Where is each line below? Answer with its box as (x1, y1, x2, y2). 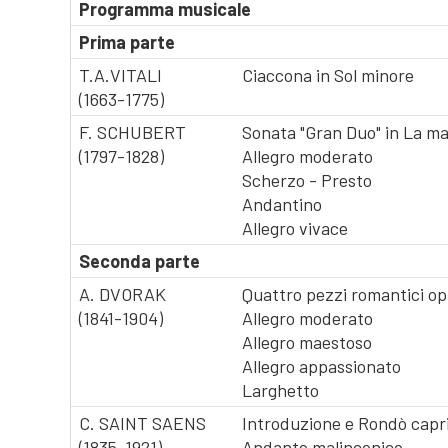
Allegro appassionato (238, 355, 402, 377)
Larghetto (238, 379, 320, 401)
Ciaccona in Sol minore (238, 64, 415, 86)
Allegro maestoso (238, 331, 373, 353)
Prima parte (75, 31, 176, 53)
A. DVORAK (75, 283, 167, 305)
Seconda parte (75, 250, 201, 272)
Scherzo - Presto (238, 169, 373, 191)
